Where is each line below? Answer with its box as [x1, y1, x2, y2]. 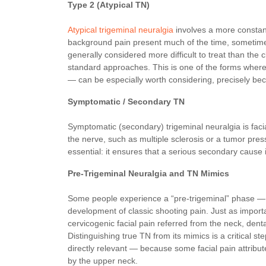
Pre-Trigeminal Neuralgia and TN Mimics [68, 169, 229, 178]
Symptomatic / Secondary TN [68, 97, 185, 106]
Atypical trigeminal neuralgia [68, 25, 173, 34]
